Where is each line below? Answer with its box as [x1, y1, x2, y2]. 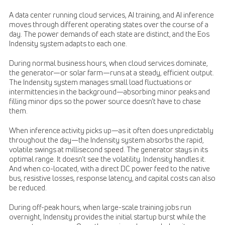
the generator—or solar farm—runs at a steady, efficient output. [9, 68, 214, 77]
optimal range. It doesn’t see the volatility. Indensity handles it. [9, 154, 206, 164]
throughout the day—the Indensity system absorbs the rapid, [9, 135, 204, 145]
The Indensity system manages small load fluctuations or [9, 77, 192, 87]
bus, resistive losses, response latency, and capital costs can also [9, 173, 215, 183]
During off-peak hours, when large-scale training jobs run [9, 202, 191, 212]
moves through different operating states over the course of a [9, 20, 208, 29]
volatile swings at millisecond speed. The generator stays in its [9, 145, 208, 154]
